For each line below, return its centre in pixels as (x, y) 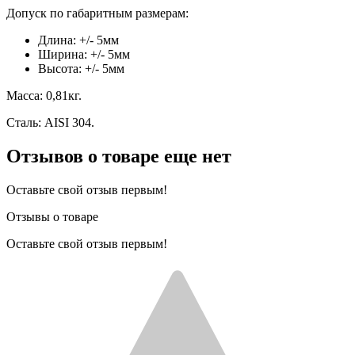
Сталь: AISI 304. (50, 122)
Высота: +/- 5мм (81, 68)
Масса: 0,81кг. (44, 95)
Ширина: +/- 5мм (84, 54)
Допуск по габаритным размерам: (97, 13)
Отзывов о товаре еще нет (119, 156)
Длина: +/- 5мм (78, 40)
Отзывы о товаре (52, 216)
